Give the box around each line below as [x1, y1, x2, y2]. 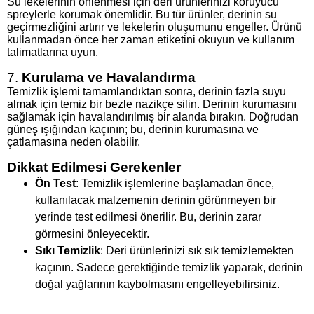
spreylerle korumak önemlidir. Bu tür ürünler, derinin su [7, 8, 277, 20]
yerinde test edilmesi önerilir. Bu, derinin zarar [35, 210, 261, 223]
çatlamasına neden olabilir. [7, 135, 140, 148]
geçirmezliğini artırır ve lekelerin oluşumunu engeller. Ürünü [7, 20, 302, 33]
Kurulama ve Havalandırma [22, 69, 196, 85]
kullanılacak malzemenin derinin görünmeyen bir [35, 193, 276, 206]
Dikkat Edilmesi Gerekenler [7, 159, 181, 175]
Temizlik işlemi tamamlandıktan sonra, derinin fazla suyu [7, 85, 286, 97]
